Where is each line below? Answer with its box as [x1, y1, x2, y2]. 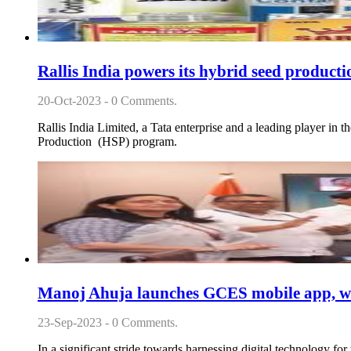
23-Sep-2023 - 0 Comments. [38, 316, 178, 330]
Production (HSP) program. [38, 135, 177, 149]
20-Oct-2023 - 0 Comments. [38, 94, 177, 108]
